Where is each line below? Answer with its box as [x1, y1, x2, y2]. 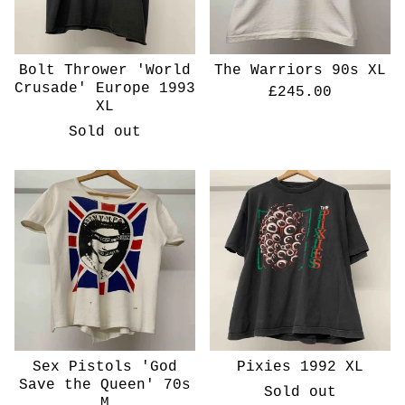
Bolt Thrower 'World [19, 62, 191, 79]
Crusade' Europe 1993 [14, 80, 195, 97]
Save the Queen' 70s [19, 377, 191, 393]
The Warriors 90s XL [214, 62, 386, 79]
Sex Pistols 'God [33, 359, 177, 375]
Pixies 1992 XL [237, 359, 363, 375]
